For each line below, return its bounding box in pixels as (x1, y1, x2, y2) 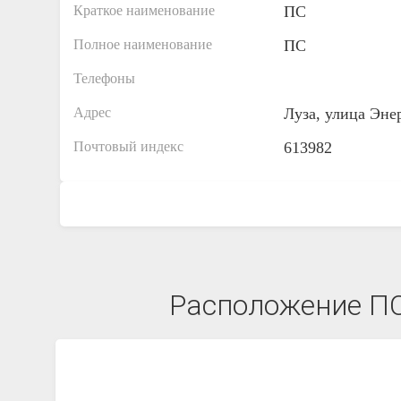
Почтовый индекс (73, 139, 183, 154)
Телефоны (73, 71, 135, 86)
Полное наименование (73, 37, 212, 52)
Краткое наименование (73, 3, 215, 18)
